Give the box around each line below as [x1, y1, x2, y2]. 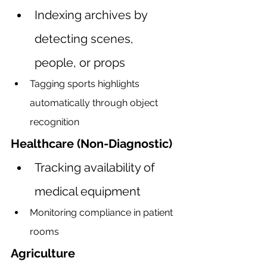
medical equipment [35, 184, 141, 198]
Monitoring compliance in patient [30, 206, 175, 218]
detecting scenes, [35, 31, 136, 46]
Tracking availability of [35, 160, 158, 175]
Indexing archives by [35, 7, 150, 22]
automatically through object [30, 97, 160, 108]
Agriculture [11, 246, 75, 260]
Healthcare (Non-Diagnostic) [11, 136, 172, 151]
